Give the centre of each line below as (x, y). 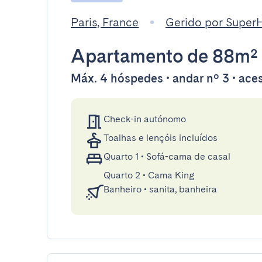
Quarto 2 (122, 175)
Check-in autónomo (145, 119)
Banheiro (123, 189)
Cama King (171, 175)
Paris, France (105, 22)
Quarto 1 (121, 156)
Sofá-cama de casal (188, 156)
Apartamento (127, 56)
